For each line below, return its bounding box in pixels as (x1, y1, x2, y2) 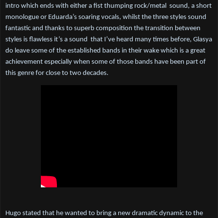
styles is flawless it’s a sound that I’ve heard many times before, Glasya (5, 36, 212, 44)
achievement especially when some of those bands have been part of (5, 58, 206, 66)
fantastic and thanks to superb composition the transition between (5, 25, 200, 33)
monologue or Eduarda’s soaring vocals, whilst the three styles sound (5, 14, 206, 21)
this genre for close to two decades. (5, 70, 109, 77)
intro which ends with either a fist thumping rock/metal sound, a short (5, 2, 212, 10)
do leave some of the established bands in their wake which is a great (5, 47, 205, 55)
